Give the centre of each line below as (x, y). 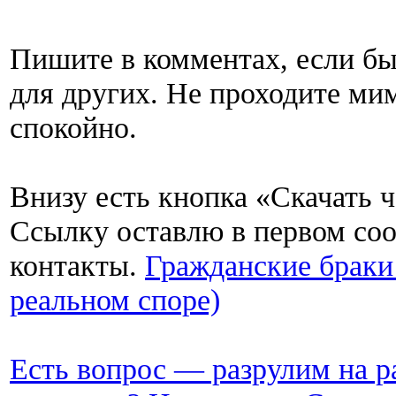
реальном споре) (115, 300)
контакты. (77, 265)
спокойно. (73, 127)
